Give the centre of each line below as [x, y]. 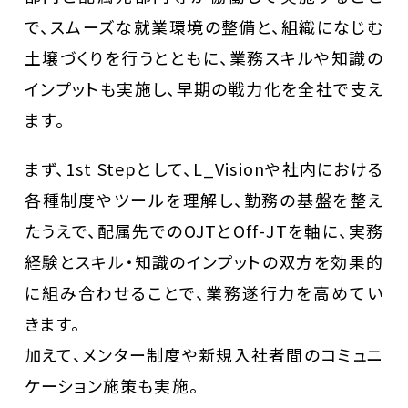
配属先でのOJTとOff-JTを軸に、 [223, 231]
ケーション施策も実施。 [112, 386]
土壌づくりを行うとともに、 [127, 58]
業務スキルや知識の [306, 58]
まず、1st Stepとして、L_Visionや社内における [204, 169]
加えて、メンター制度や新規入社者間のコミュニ [204, 355]
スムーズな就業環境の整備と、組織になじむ [217, 27]
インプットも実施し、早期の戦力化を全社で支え [204, 89]
